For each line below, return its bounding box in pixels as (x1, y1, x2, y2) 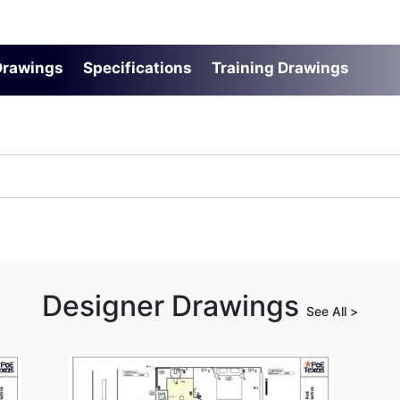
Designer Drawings (42, 288, 306, 324)
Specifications (82, 59, 192, 78)
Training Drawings (211, 59, 349, 78)
